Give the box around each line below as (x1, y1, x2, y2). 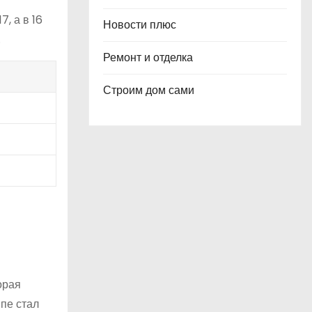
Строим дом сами (103, 82, 194, 98)
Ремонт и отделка (103, 49, 193, 65)
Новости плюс (103, 17, 176, 33)
